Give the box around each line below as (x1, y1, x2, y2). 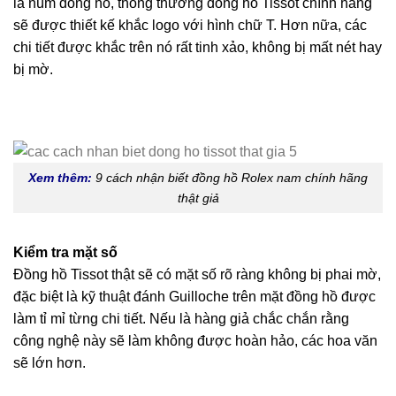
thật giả (177, 190, 219, 205)
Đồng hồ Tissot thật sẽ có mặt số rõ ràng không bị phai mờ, (13, 267, 381, 283)
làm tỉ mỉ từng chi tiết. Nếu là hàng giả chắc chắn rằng (13, 311, 349, 327)
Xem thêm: (28, 170, 92, 185)
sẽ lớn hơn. (13, 355, 86, 371)
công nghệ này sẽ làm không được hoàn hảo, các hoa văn (13, 333, 377, 349)
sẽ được (13, 18, 70, 33)
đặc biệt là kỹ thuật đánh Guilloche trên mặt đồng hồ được (13, 289, 376, 305)
